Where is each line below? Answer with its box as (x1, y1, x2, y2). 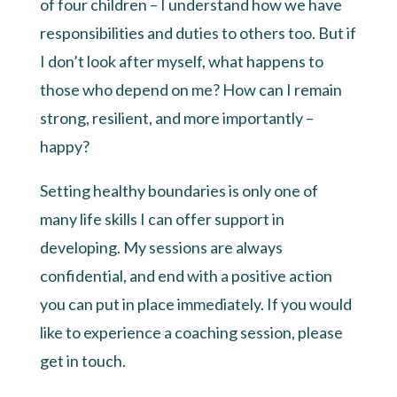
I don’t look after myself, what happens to (39, 51, 323, 71)
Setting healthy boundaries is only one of (39, 180, 318, 200)
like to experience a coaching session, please (39, 322, 343, 342)
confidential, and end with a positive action (39, 265, 332, 285)
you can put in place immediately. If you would (39, 293, 352, 314)
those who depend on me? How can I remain (39, 79, 342, 99)
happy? (39, 136, 90, 156)
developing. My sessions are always (39, 237, 283, 257)
